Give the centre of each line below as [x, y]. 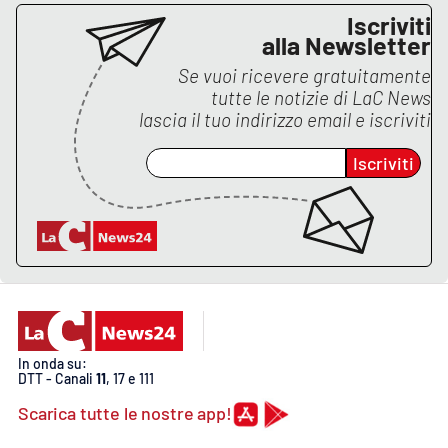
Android [66, 84]
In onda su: [52, 364]
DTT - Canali [57, 379]
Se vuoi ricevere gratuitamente [304, 76]
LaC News [391, 98]
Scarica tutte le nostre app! [125, 413]
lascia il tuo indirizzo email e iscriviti [285, 120]
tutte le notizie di [281, 98]
